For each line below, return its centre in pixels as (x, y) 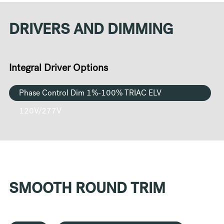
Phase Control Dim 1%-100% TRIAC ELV (90, 94)
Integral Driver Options (58, 69)
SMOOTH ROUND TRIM (87, 190)
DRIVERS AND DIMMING (91, 31)
